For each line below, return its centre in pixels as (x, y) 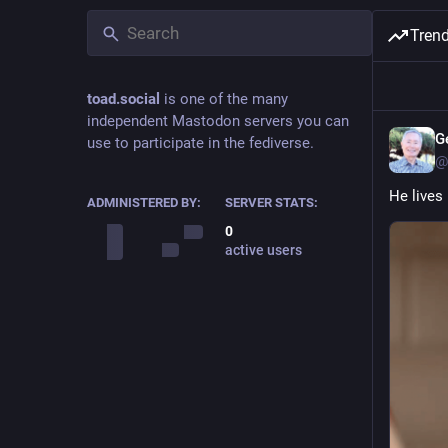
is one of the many (224, 99)
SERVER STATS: (271, 202)
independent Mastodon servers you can (218, 121)
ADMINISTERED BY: (144, 202)
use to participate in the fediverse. (200, 143)
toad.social (123, 99)
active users (263, 250)
